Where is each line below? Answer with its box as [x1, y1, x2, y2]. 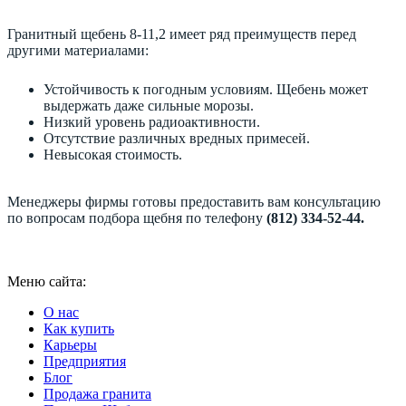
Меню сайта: [7, 273, 86, 289]
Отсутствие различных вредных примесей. [43, 130, 310, 146]
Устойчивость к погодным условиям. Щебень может [43, 81, 368, 97]
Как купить [43, 320, 114, 336]
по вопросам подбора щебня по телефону [7, 209, 266, 226]
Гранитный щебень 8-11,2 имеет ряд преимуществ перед [7, 25, 356, 42]
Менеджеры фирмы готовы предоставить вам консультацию [7, 193, 381, 209]
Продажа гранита [43, 385, 151, 401]
